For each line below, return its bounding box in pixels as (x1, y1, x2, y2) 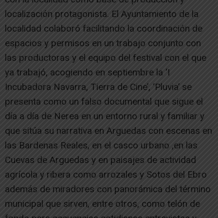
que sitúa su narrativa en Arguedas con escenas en (5, 125, 212, 136)
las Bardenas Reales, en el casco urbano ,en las (5, 139, 198, 151)
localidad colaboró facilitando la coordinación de (5, 22, 202, 34)
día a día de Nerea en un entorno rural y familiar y (5, 110, 204, 122)
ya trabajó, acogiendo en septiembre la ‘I (5, 66, 170, 78)
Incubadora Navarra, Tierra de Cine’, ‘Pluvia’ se (5, 81, 192, 92)
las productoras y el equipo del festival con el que (5, 52, 206, 63)
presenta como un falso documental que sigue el (5, 95, 203, 107)
